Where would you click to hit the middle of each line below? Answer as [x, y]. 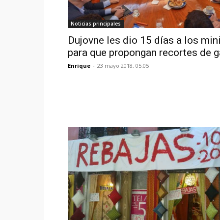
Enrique [79, 66]
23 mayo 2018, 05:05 [123, 66]
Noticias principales [96, 24]
